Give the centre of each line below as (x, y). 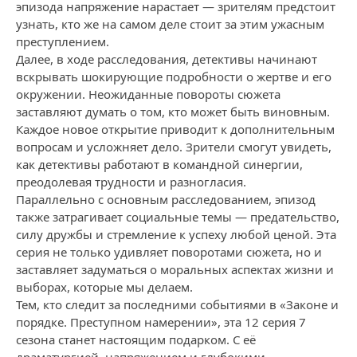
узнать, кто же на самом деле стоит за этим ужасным (170, 24)
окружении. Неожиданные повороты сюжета (148, 94)
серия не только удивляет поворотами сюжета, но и (169, 252)
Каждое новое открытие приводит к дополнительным (175, 129)
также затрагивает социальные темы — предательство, (178, 217)
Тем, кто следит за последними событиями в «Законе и (177, 304)
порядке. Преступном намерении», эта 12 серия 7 (161, 322)
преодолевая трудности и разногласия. (131, 182)
